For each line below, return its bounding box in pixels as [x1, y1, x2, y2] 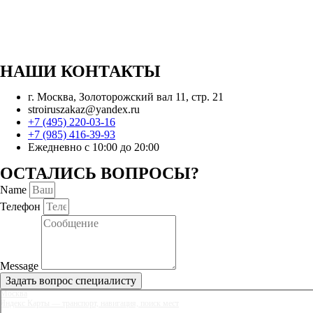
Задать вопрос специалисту [6, 274, 136, 286]
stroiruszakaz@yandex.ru [28, 103, 140, 115]
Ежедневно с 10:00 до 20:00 [28, 140, 159, 153]
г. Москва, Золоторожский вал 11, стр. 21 [28, 90, 224, 103]
